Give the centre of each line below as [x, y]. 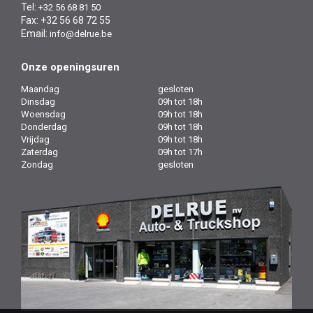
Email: [35, 33]
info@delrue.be [81, 34]
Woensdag [43, 114]
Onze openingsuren [70, 67]
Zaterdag [39, 152]
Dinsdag [38, 101]
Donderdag [44, 126]
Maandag [40, 89]
